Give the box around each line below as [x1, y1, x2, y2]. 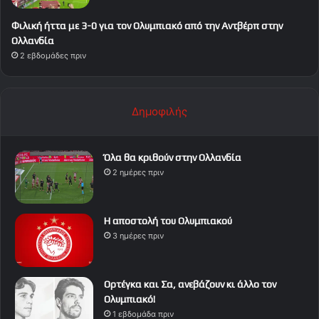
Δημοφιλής [132, 105, 187, 119]
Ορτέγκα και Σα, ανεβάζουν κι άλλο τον [104, 278, 276, 291]
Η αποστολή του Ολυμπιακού [104, 215, 232, 227]
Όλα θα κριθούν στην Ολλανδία [104, 152, 241, 164]
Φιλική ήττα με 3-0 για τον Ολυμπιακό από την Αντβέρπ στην [11, 20, 283, 32]
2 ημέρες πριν [113, 167, 164, 178]
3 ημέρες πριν [113, 231, 164, 241]
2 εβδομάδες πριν [20, 51, 86, 61]
